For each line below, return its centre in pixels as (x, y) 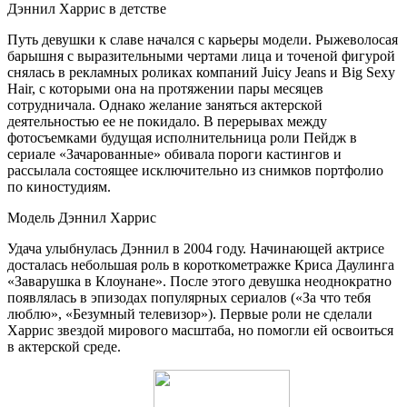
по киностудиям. (59, 186)
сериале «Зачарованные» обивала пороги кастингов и (174, 154)
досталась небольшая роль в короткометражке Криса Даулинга (201, 264)
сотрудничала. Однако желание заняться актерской (165, 104)
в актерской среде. (64, 346)
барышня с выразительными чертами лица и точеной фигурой (201, 55)
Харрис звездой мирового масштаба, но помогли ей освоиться (200, 330)
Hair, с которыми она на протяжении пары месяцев (165, 88)
